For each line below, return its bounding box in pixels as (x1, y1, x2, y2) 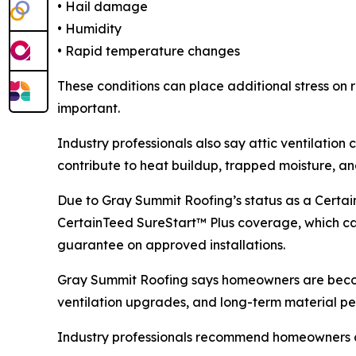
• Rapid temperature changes (57, 43, 240, 59)
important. (57, 100, 120, 116)
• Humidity (57, 21, 122, 37)
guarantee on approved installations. (57, 237, 285, 253)
